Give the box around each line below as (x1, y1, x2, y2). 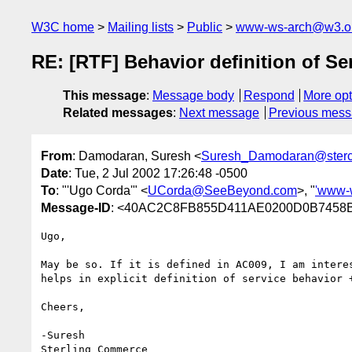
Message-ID (41, 200, 111, 214)
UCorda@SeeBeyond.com (148, 183, 297, 197)
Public (187, 20, 222, 34)
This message (63, 89, 146, 103)
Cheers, (41, 300, 85, 313)
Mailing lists (108, 20, 174, 34)
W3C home (31, 20, 94, 34)
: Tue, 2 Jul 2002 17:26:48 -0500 (68, 166, 247, 180)
